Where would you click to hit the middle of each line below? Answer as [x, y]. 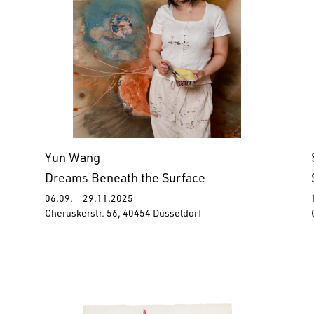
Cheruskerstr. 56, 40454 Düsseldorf [123, 215]
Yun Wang [73, 159]
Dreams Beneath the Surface [125, 180]
